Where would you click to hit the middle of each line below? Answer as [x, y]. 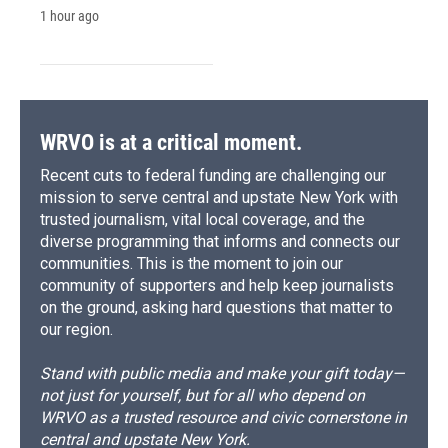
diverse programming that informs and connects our [220, 242]
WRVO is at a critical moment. [171, 143]
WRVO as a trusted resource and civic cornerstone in [223, 418]
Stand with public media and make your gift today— [222, 374]
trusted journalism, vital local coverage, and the [202, 220]
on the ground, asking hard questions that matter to [216, 308]
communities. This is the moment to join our [191, 264]
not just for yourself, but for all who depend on [202, 396]
